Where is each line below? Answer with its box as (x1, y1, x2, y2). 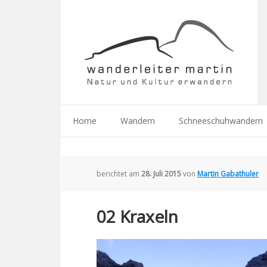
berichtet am (97, 169, 141, 179)
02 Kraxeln (97, 205, 178, 228)
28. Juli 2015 (141, 169, 181, 179)
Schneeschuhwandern (179, 115, 263, 126)
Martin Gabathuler (197, 169, 259, 179)
